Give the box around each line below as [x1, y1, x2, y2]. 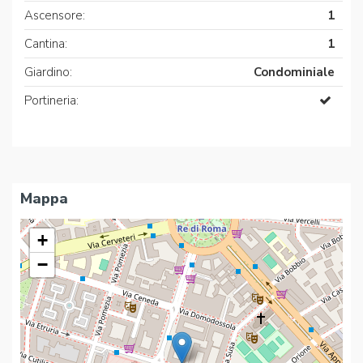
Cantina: [24, 36, 67, 53]
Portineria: [24, 92, 79, 109]
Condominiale [254, 64, 335, 81]
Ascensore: [24, 7, 85, 24]
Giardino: [24, 64, 72, 81]
